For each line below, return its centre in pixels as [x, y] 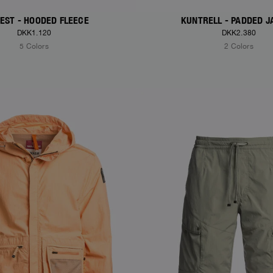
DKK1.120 [34, 33]
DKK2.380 [239, 33]
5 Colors [34, 47]
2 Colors [239, 47]
